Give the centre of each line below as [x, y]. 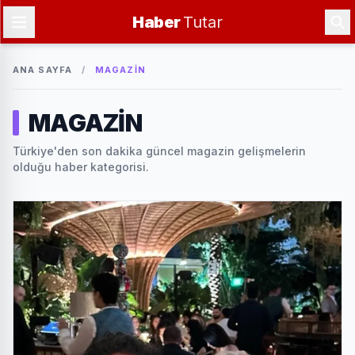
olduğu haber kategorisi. [81, 167]
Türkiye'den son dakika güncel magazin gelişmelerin [159, 151]
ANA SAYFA [42, 70]
